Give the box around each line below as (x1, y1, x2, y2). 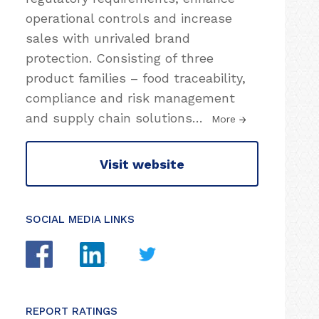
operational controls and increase (26, 11, 232, 26)
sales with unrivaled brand (26, 31, 190, 46)
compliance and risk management (26, 90, 235, 105)
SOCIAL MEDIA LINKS (26, 213, 135, 226)
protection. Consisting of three (26, 51, 214, 66)
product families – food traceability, (26, 70, 246, 85)
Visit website (100, 156, 184, 172)
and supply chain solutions (26, 110, 192, 125)
